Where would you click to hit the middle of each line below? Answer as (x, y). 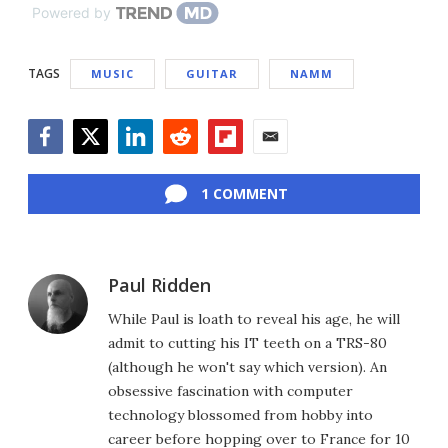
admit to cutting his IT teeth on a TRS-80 (247, 343)
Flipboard (242, 164)
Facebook (63, 164)
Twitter (99, 164)
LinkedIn (149, 164)
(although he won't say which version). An (247, 367)
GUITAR (212, 74)
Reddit (185, 164)
